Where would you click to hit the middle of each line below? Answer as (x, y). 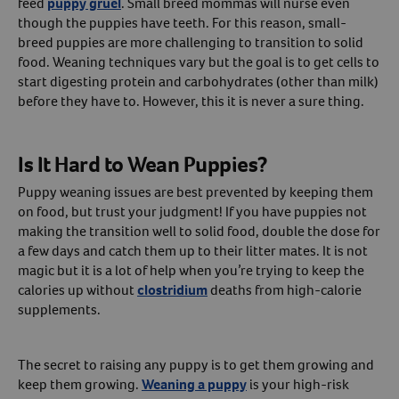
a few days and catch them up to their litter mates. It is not (193, 250)
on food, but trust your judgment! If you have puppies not (192, 211)
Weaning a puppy (194, 384)
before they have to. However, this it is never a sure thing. (191, 101)
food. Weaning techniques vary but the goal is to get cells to (199, 61)
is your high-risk (298, 384)
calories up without (77, 289)
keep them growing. (80, 384)
